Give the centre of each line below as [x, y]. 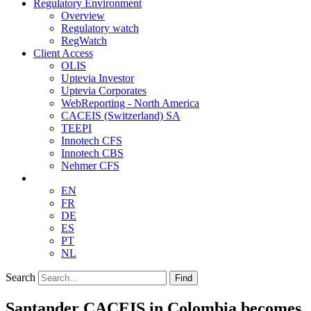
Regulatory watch [100, 28]
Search [20, 278]
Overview [83, 16]
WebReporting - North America [130, 103]
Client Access [63, 53]
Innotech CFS [92, 141]
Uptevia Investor [98, 78]
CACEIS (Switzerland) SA [121, 116]
